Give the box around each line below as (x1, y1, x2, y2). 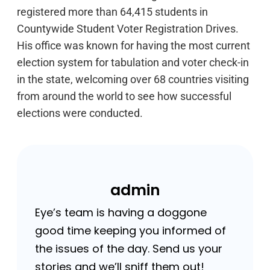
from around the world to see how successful (17, 90, 231, 102)
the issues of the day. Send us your (35, 241, 222, 256)
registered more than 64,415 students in (17, 5, 208, 18)
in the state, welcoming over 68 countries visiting (17, 73, 249, 86)
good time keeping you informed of (35, 223, 226, 238)
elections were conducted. (17, 107, 143, 119)
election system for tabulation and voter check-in (17, 56, 249, 69)
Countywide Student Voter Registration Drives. (17, 22, 239, 35)
